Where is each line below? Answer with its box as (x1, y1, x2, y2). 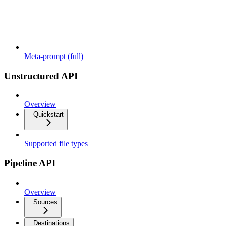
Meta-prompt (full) (24, 51, 83, 61)
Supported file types (24, 139, 88, 148)
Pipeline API (4, 157, 55, 168)
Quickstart (33, 110, 64, 119)
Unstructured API (4, 70, 78, 81)
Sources (33, 198, 58, 206)
